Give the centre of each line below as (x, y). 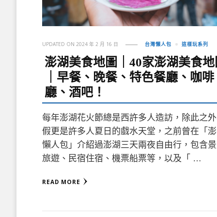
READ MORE (62, 182)
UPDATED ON (59, 44)
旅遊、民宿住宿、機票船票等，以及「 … (122, 159)
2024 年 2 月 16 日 (97, 44)
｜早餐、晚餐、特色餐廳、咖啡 (130, 77)
